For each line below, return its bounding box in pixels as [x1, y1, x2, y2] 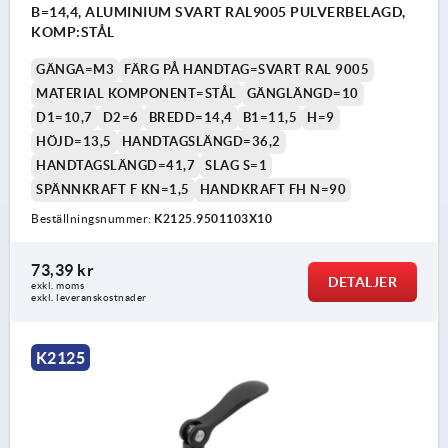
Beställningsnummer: [31, 212, 154, 226]
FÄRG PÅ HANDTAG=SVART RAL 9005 [124, 62, 369, 78]
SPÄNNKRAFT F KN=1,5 [36, 182, 190, 198]
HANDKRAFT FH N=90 [199, 182, 346, 198]
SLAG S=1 [205, 158, 267, 174]
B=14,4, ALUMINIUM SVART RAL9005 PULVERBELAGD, [31, 4, 406, 21]
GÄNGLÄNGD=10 [246, 86, 359, 102]
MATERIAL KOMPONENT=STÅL [36, 86, 237, 102]
